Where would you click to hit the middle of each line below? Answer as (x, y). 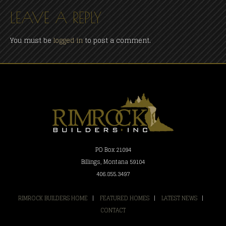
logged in (68, 40)
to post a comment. (117, 40)
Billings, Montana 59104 (113, 162)
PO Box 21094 (113, 150)
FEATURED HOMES (125, 198)
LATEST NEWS (179, 198)
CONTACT (113, 210)
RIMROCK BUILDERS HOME (53, 198)
